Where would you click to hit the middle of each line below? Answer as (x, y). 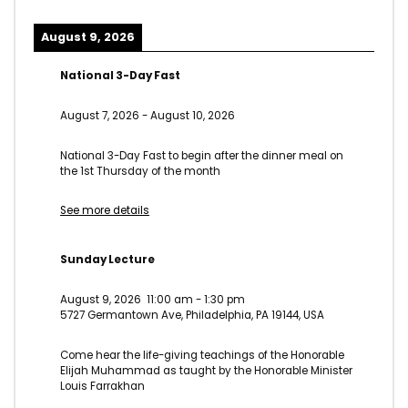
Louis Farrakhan (102, 386)
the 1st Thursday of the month (140, 171)
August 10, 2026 (193, 115)
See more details (105, 211)
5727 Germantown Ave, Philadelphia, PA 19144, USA (192, 315)
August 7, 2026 (100, 115)
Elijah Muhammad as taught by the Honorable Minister (206, 370)
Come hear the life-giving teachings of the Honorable (202, 355)
